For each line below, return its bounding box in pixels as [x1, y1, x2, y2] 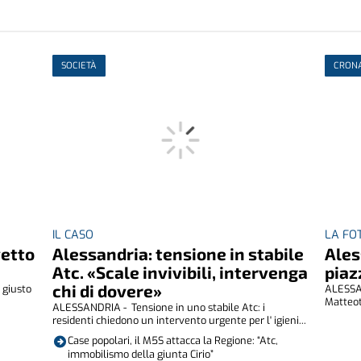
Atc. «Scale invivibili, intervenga [52, 261, 309, 282]
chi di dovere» [52, 280, 163, 301]
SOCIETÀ [61, 60, 98, 73]
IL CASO [52, 226, 94, 243]
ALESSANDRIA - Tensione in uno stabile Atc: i [52, 300, 266, 314]
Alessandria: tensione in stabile [52, 243, 305, 263]
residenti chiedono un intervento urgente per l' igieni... [52, 313, 307, 327]
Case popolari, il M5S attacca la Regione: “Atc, [67, 333, 278, 347]
